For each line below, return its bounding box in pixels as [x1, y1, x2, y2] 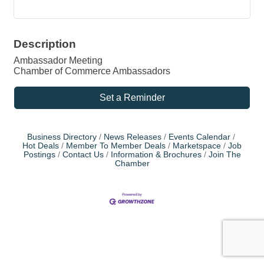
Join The [208, 150, 241, 159]
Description [14, 38, 76, 50]
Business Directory [27, 133, 97, 141]
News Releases [103, 133, 161, 141]
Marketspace [173, 141, 221, 150]
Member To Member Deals [66, 141, 166, 150]
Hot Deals [22, 141, 59, 150]
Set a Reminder [99, 93, 165, 103]
